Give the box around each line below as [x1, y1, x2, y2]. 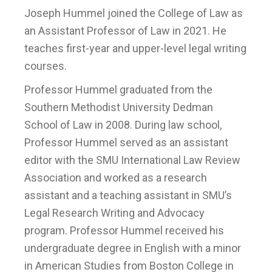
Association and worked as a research [24, 171, 207, 184]
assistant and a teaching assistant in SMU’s [24, 189, 232, 202]
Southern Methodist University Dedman [24, 101, 213, 114]
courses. [24, 59, 67, 72]
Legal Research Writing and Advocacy [24, 206, 205, 219]
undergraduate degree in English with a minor [24, 242, 241, 254]
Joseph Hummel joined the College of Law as [24, 7, 243, 19]
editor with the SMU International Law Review [24, 154, 240, 166]
